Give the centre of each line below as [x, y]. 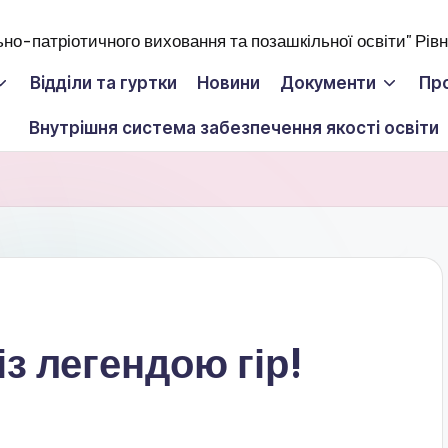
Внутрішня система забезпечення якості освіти [234, 128]
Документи [328, 83]
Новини [228, 83]
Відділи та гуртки [103, 83]
